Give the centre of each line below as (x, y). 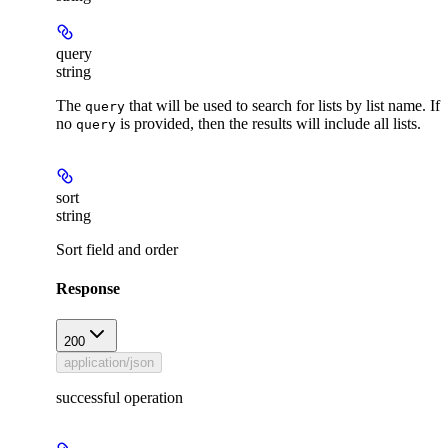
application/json (109, 363)
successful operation (119, 398)
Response (88, 288)
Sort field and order (117, 249)
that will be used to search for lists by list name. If (282, 105)
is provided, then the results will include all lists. (268, 123)
